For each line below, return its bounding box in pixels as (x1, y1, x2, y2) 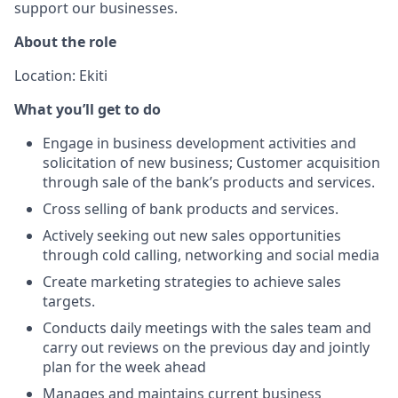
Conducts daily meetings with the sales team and (43, 318, 371, 338)
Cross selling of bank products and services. (43, 199, 338, 219)
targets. (43, 291, 95, 311)
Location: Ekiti (14, 66, 107, 85)
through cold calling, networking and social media (43, 245, 379, 265)
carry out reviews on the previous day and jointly (43, 338, 370, 357)
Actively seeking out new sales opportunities (43, 226, 341, 245)
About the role (14, 32, 116, 52)
